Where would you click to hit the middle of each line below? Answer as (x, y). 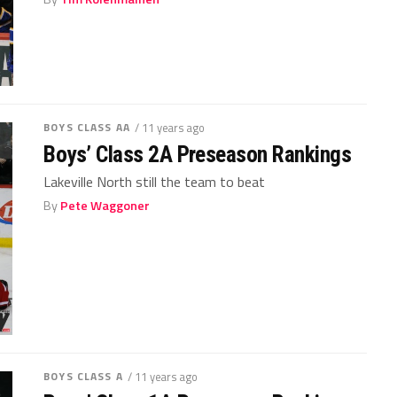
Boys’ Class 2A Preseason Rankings (198, 154)
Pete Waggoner (105, 205)
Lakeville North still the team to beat (155, 181)
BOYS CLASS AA (87, 127)
